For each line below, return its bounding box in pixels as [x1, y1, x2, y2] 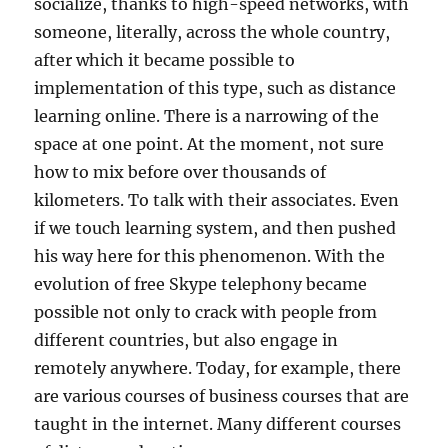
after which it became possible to [34, 50, 296, 70]
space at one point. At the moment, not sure [34, 134, 385, 154]
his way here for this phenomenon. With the [34, 246, 386, 266]
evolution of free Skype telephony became [34, 274, 368, 294]
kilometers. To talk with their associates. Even [34, 190, 400, 210]
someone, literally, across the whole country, [34, 22, 391, 42]
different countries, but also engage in [34, 330, 339, 350]
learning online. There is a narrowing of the [34, 106, 380, 126]
